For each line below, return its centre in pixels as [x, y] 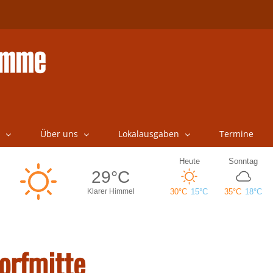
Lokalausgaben [148, 134]
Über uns [59, 134]
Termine [236, 134]
